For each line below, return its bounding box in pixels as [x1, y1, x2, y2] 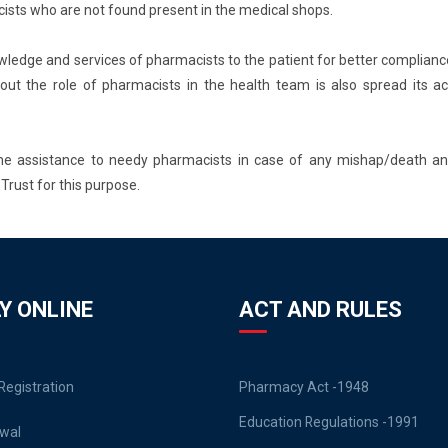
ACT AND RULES [239, 297, 402, 322]
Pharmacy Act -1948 [239, 379, 369, 395]
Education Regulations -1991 [239, 414, 419, 430]
